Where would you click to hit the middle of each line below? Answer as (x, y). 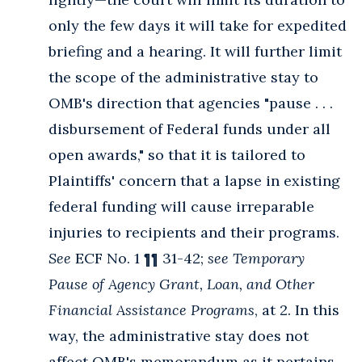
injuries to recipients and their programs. (194, 232)
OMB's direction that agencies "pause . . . (191, 103)
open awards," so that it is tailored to (177, 154)
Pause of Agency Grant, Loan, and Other (181, 284)
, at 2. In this (297, 309)
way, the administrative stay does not (179, 335)
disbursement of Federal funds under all (189, 128)
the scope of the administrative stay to (183, 77)
